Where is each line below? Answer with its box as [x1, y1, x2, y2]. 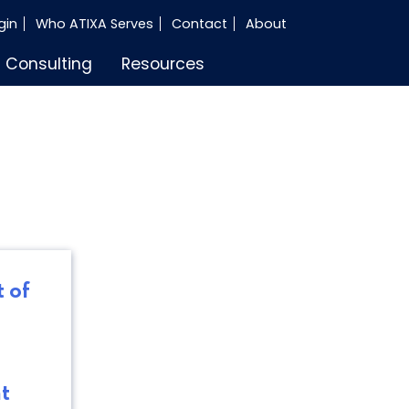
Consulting [5, 52, 93, 75]
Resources [121, 52, 204, 75]
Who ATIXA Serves [35, 14, 153, 33]
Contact [171, 14, 227, 33]
